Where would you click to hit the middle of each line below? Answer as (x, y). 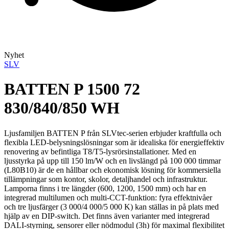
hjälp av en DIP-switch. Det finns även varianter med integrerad (107, 216)
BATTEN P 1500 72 (72, 89)
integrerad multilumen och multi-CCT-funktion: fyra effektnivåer (108, 197)
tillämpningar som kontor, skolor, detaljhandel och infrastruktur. (106, 179)
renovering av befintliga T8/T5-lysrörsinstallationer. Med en (100, 151)
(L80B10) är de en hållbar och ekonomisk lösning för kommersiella (112, 170)
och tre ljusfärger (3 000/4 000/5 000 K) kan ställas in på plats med (111, 207)
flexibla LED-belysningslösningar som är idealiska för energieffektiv (114, 142)
